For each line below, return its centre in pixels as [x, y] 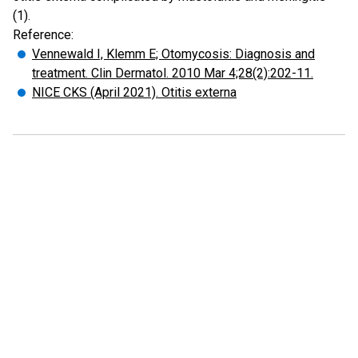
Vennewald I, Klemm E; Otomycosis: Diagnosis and [173, 54]
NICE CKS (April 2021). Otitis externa [134, 92]
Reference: [43, 35]
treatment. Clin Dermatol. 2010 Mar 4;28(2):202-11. [173, 73]
